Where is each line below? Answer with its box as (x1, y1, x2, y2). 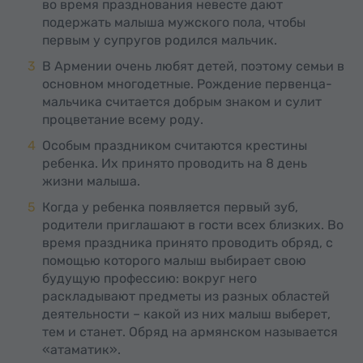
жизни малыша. (42, 173, 140, 189)
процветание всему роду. (42, 112, 203, 127)
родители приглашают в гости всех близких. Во (42, 217, 344, 233)
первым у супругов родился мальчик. (42, 32, 277, 48)
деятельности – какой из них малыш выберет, (42, 306, 331, 322)
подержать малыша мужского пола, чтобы (42, 15, 305, 30)
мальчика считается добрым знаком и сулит (42, 94, 322, 109)
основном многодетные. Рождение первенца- (42, 76, 332, 92)
